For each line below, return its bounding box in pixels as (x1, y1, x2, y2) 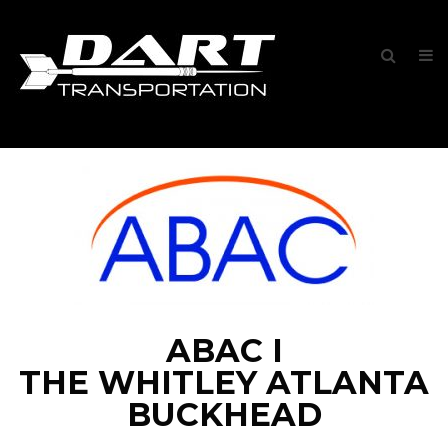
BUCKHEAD (126, 395, 322, 434)
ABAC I (165, 331, 283, 370)
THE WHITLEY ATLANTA (19, 363, 429, 402)
